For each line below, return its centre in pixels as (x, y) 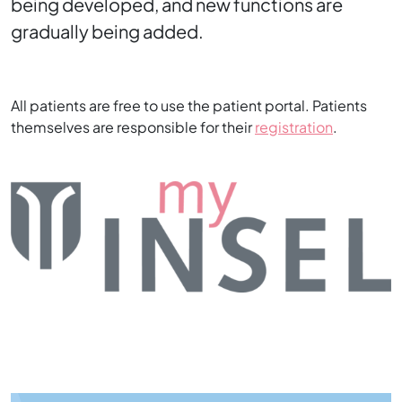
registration (294, 127)
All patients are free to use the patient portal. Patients (189, 105)
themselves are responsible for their (133, 127)
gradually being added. (107, 31)
